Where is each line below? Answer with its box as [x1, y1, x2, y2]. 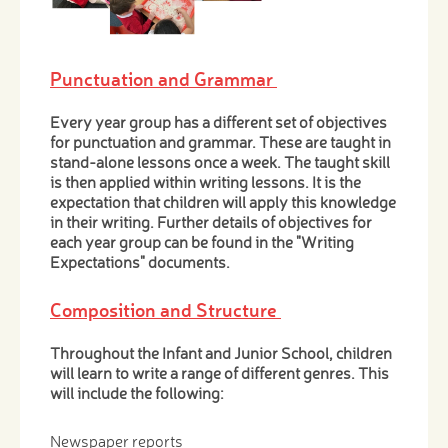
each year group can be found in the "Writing [50, 231, 354, 252]
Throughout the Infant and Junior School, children [50, 342, 392, 363]
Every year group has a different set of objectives [50, 111, 387, 132]
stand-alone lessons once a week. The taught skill [50, 151, 390, 172]
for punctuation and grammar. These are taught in [50, 131, 391, 152]
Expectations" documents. [50, 251, 230, 272]
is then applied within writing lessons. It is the [50, 171, 361, 192]
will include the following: [50, 382, 226, 403]
